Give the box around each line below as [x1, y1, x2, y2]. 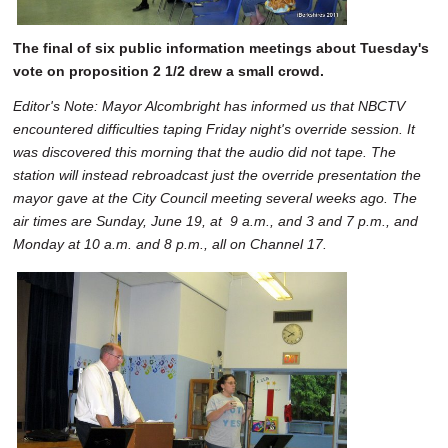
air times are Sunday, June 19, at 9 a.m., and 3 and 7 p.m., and [13, 213, 418, 230]
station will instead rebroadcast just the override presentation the [13, 167, 421, 184]
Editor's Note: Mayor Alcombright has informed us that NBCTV [13, 98, 405, 115]
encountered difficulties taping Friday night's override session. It [13, 121, 415, 138]
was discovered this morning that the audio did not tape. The [13, 144, 396, 161]
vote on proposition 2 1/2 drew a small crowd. [13, 62, 324, 79]
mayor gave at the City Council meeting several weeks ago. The [13, 190, 417, 207]
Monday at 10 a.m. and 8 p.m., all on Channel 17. [13, 236, 327, 253]
